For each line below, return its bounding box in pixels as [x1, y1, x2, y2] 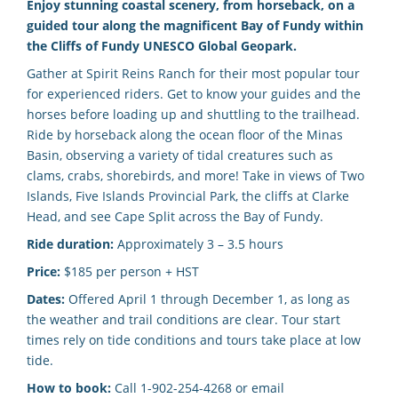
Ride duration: [27, 235, 114, 252]
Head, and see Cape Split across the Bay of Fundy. [27, 207, 323, 225]
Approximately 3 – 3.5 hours [114, 235, 283, 252]
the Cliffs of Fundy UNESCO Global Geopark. [27, 36, 297, 54]
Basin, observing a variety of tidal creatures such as [27, 146, 333, 163]
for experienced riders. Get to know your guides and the [27, 84, 361, 102]
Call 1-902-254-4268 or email [111, 378, 284, 396]
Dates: [27, 290, 65, 307]
